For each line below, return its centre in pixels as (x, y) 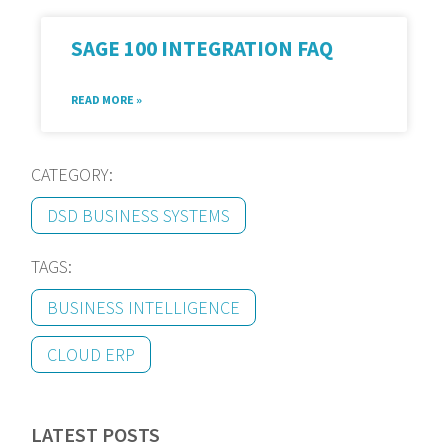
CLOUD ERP (91, 355)
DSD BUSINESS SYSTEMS (139, 216)
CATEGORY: (72, 175)
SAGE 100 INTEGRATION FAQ (202, 49)
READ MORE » (107, 100)
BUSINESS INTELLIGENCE (144, 308)
